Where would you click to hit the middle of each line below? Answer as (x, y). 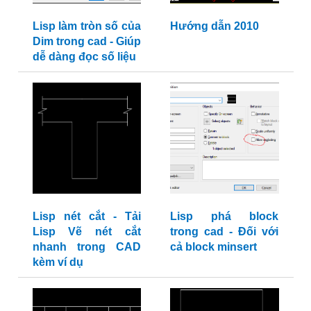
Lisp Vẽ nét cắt (86, 232)
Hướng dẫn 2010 (215, 26)
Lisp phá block (224, 217)
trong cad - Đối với (224, 232)
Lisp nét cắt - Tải (86, 217)
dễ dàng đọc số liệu (84, 57)
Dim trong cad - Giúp (86, 42)
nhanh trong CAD (86, 247)
